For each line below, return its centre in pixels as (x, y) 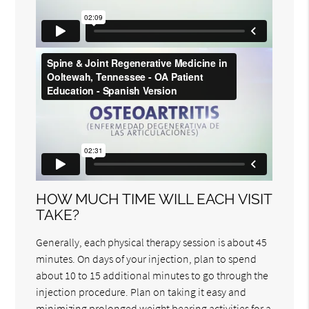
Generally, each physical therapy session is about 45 (152, 242)
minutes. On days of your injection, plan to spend (147, 259)
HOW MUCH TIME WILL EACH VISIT (154, 199)
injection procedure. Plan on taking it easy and (141, 292)
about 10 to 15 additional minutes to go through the (152, 276)
